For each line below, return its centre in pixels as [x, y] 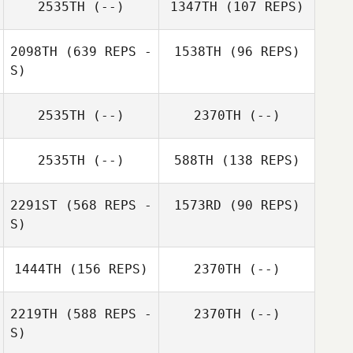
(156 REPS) [105, 269]
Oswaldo [263, 256]
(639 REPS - [105, 52]
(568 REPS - [105, 205]
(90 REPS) [260, 205]
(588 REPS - [105, 314]
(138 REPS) [256, 160]
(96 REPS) [260, 52]
